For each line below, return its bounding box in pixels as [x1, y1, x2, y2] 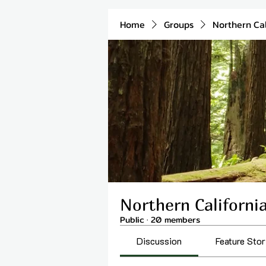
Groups [164, 17, 194, 31]
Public [120, 213, 144, 226]
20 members [151, 213, 200, 226]
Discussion [137, 235, 182, 247]
